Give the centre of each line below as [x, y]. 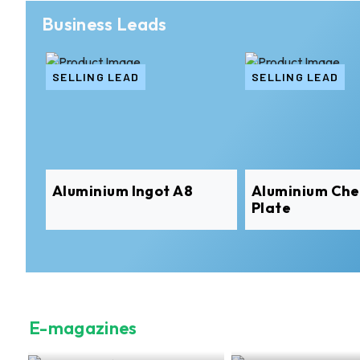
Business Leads [104, 24]
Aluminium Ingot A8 [123, 191]
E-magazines [83, 328]
